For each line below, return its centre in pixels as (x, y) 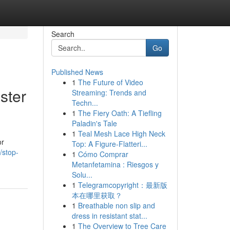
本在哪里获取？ (97, 195)
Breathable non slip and (116, 205)
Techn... (85, 103)
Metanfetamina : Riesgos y (115, 164)
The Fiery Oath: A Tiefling (120, 113)
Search (63, 34)
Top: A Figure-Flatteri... (109, 144)
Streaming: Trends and (109, 92)
